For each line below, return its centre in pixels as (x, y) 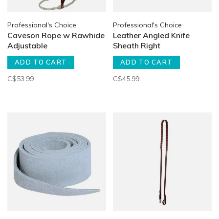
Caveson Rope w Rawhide (56, 35)
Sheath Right (137, 45)
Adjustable (27, 45)
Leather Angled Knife (151, 35)
